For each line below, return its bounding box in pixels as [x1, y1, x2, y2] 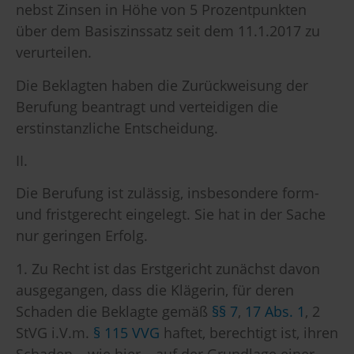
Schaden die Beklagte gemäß [16, 301, 212, 321]
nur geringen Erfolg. [16, 226, 148, 246]
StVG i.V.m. [16, 322, 93, 342]
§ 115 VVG [93, 322, 160, 342]
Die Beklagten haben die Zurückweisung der [16, 75, 308, 95]
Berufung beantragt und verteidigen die [16, 96, 278, 116]
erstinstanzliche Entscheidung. [16, 118, 218, 137]
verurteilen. [16, 43, 92, 62]
